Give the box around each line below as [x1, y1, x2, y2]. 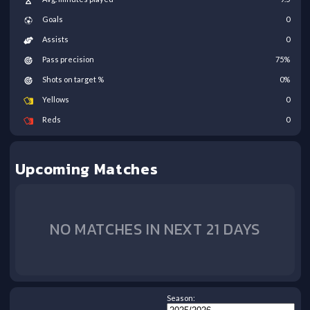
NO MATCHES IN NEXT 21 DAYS [49, 218, 261, 241]
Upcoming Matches [15, 158, 158, 181]
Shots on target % [42, 75, 104, 84]
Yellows [42, 95, 69, 104]
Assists [42, 35, 69, 44]
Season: [167, 293, 196, 303]
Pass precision [42, 55, 94, 64]
